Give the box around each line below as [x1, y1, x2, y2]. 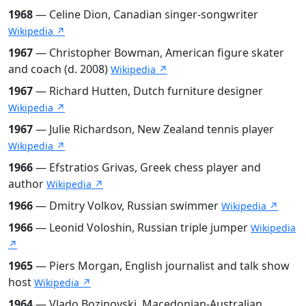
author [8, 176, 46, 191]
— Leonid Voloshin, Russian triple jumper [33, 219, 251, 235]
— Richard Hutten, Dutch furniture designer [33, 83, 263, 98]
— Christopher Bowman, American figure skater [33, 44, 284, 60]
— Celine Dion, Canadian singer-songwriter [33, 6, 258, 22]
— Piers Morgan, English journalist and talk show [33, 258, 290, 273]
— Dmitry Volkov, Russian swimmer [33, 197, 221, 213]
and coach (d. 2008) [8, 61, 111, 76]
